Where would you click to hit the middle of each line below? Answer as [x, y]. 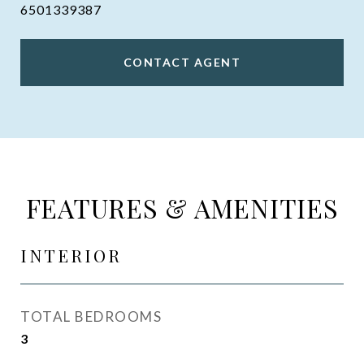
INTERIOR [71, 255]
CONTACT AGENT [182, 62]
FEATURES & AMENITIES [182, 208]
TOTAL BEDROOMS [91, 316]
